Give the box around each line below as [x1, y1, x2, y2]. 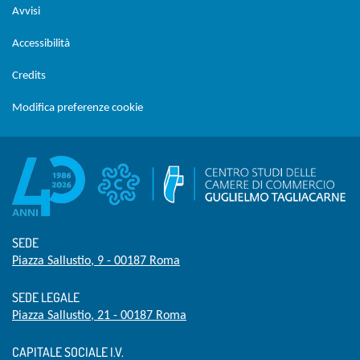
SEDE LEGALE [12, 288, 80, 305]
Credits [12, 69, 46, 82]
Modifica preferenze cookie [12, 101, 143, 114]
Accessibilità [12, 37, 70, 50]
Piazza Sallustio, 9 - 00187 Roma [12, 254, 180, 268]
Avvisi [12, 5, 40, 18]
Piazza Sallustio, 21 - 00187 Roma [12, 309, 186, 322]
